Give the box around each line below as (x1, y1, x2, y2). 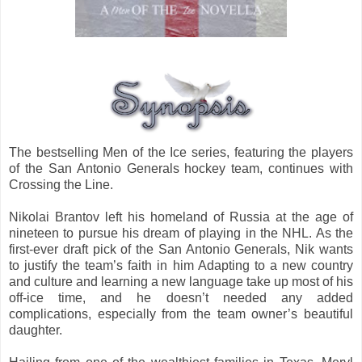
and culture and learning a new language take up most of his (9, 274, 353, 288)
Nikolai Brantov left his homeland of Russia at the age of (9, 209, 353, 224)
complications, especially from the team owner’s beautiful (9, 306, 353, 321)
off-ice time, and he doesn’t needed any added (9, 290, 353, 305)
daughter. (9, 322, 62, 337)
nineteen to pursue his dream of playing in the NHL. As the (9, 225, 353, 240)
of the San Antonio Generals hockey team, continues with (9, 161, 353, 175)
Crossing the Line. (9, 177, 113, 192)
